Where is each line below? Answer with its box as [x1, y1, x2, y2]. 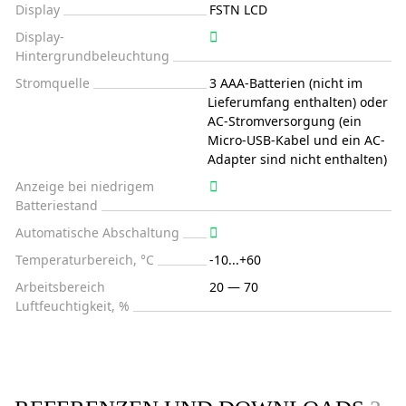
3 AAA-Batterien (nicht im [209, 73, 362, 92]
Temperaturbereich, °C [15, 250, 154, 268]
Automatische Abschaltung [15, 223, 179, 241]
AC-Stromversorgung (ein [208, 111, 362, 130]
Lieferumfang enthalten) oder [208, 92, 388, 111]
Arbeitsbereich [15, 277, 105, 295]
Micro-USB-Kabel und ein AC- [208, 130, 385, 149]
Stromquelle [15, 73, 90, 92]
